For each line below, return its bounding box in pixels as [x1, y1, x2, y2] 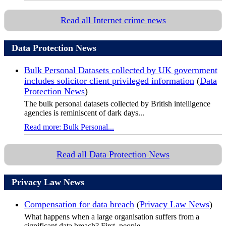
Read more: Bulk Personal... [24, 122, 114, 131]
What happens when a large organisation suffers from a [24, 212, 199, 221]
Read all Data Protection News [56, 149, 169, 159]
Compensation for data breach [24, 199, 134, 209]
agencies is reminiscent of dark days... [24, 108, 144, 117]
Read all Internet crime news [60, 15, 166, 25]
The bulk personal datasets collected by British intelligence [24, 99, 210, 108]
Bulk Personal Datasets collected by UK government [24, 65, 217, 75]
